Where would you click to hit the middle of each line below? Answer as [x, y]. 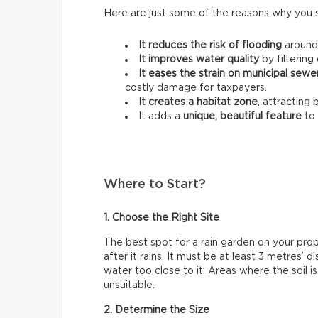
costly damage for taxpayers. [196, 88]
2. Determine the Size [157, 310]
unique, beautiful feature [242, 116]
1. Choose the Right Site [161, 218]
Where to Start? [155, 184]
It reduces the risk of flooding [212, 45]
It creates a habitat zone [198, 102]
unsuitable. [129, 285]
